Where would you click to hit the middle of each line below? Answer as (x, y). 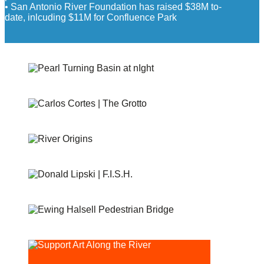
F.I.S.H (39, 191)
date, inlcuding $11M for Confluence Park (91, 17)
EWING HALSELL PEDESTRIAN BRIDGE (96, 226)
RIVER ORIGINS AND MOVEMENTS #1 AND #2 (106, 155)
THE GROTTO (51, 120)
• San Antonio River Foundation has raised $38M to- (113, 6)
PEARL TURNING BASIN (70, 85)
